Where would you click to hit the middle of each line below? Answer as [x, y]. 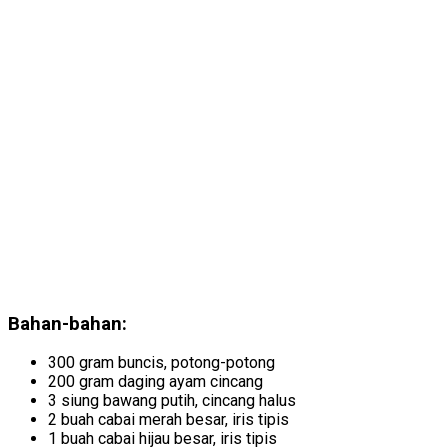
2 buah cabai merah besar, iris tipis [168, 420]
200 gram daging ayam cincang [155, 382]
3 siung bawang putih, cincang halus [172, 401]
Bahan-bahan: [67, 323]
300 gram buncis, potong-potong [161, 363]
